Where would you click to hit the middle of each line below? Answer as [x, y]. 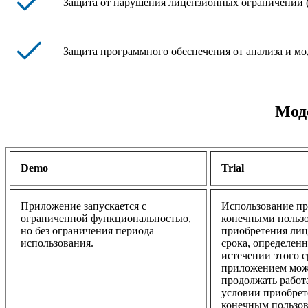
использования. [57, 243]
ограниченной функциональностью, [106, 219]
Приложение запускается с [84, 206]
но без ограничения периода [87, 231]
